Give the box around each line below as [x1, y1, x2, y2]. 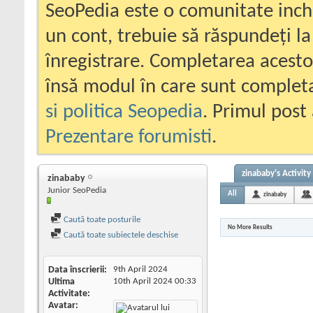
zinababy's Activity [242, 169, 311, 178]
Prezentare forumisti [45, 127, 212, 147]
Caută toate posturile [61, 215, 140, 224]
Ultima [48, 277, 75, 287]
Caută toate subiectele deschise [61, 231, 178, 240]
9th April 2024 [113, 265, 168, 274]
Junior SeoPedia [48, 186, 106, 195]
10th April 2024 [113, 277, 175, 286]
